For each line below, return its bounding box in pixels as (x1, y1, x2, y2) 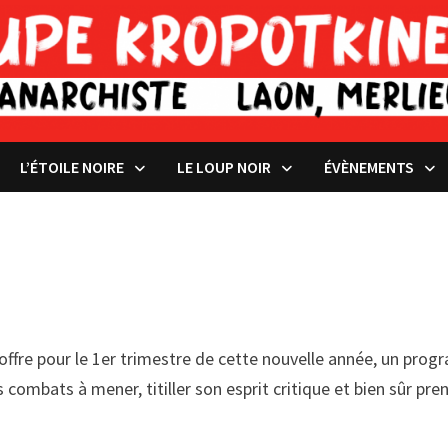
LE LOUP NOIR (177, 156, 271, 177)
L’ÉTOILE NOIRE (20, 156, 124, 177)
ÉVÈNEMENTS (324, 156, 414, 177)
